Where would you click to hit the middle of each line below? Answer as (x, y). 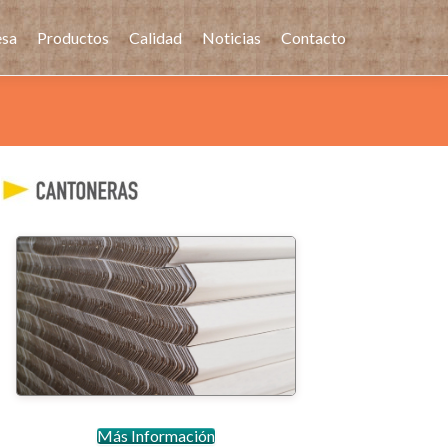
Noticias (231, 37)
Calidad (155, 37)
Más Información (155, 435)
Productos (73, 37)
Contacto (313, 37)
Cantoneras (156, 316)
